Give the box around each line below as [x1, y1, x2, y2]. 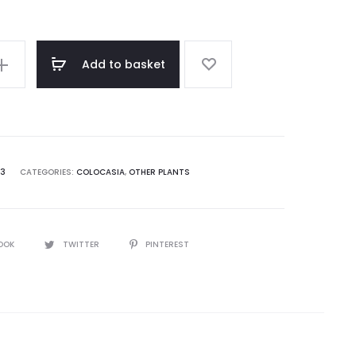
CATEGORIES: [20, 166, 76, 178]
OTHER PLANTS [129, 166, 190, 178]
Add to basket [82, 56, 165, 72]
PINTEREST [145, 238, 189, 250]
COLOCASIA [76, 166, 125, 178]
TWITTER [62, 238, 102, 250]
